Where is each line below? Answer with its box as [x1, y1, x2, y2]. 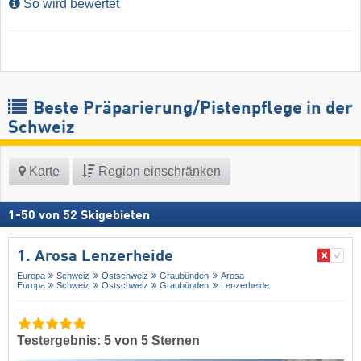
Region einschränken [95, 164, 221, 179]
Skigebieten [81, 210, 150, 223]
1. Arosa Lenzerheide [17, 249, 173, 266]
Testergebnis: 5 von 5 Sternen [17, 334, 200, 348]
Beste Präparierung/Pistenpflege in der [29, 100, 353, 118]
